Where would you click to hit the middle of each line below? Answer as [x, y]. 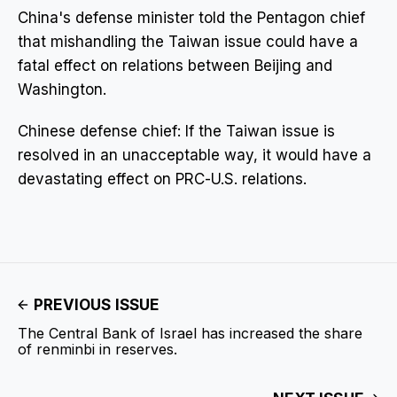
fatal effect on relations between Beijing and [175, 66]
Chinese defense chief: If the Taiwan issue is [176, 131]
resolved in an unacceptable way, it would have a [195, 155]
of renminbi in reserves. [97, 349]
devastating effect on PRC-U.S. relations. [162, 179]
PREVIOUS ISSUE [97, 305]
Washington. [62, 90]
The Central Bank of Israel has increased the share [190, 333]
